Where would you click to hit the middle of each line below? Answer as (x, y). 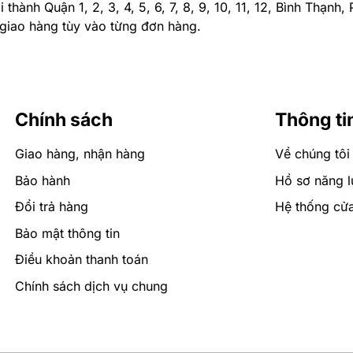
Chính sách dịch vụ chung (91, 286)
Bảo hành (43, 180)
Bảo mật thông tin (67, 233)
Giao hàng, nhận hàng (80, 154)
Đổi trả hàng (52, 207)
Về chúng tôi (312, 154)
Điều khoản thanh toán (82, 260)
